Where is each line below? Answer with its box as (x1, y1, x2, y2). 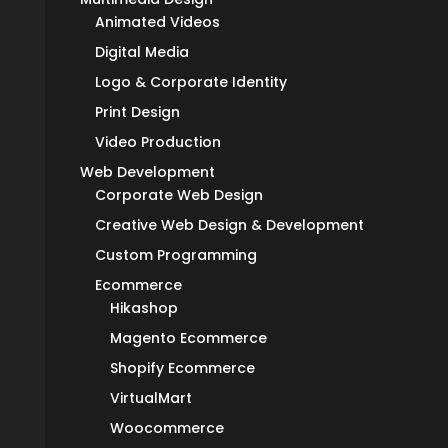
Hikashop (109, 298, 178, 319)
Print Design (94, 102, 180, 123)
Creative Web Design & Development (94, 215, 364, 236)
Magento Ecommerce (109, 328, 267, 349)
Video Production (94, 132, 221, 153)
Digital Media (94, 42, 189, 63)
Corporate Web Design (94, 185, 263, 206)
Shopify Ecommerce (109, 358, 255, 379)
